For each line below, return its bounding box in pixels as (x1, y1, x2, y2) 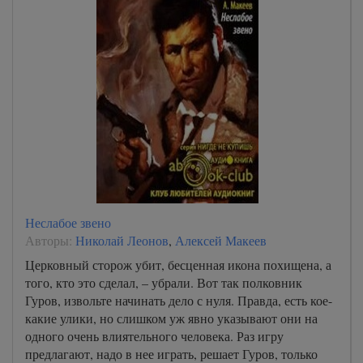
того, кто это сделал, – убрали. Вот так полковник (25, 273, 302, 291)
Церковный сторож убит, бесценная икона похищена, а (25, 255, 331, 273)
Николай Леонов (75, 231, 169, 249)
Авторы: (25, 231, 75, 249)
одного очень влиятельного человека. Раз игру (25, 327, 284, 344)
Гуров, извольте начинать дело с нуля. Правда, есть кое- (25, 291, 332, 309)
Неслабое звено (25, 213, 111, 231)
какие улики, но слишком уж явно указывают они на (25, 309, 318, 327)
